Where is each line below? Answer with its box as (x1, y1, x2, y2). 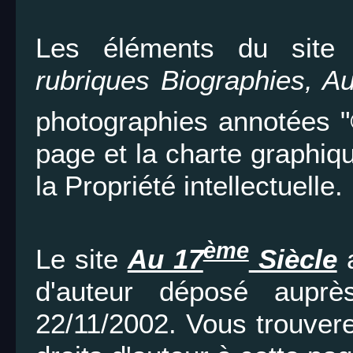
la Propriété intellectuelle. (35, 169, 343, 201)
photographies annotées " (35, 105, 351, 136)
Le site (35, 243, 128, 274)
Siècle (248, 243, 337, 274)
